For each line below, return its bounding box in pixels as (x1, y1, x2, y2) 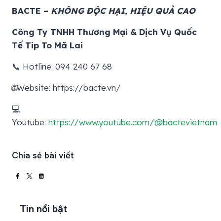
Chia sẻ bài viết (12, 149, 74, 161)
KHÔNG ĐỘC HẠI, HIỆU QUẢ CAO (51, 5, 195, 16)
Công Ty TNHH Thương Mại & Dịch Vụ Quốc (12, 26, 197, 37)
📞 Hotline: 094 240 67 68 (12, 61, 112, 72)
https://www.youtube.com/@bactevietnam (48, 116, 217, 127)
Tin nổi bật (20, 202, 67, 215)
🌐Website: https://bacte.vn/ (12, 82, 121, 93)
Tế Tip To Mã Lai (12, 39, 83, 50)
